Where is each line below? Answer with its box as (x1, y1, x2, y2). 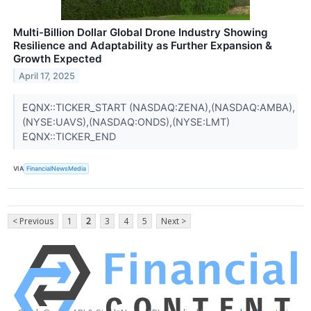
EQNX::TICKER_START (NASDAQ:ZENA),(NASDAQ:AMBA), (22, 101, 295, 113)
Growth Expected (13, 51, 102, 65)
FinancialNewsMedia (26, 165, 87, 173)
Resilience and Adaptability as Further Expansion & (13, 38, 272, 52)
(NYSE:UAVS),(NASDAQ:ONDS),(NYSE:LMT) (22, 115, 230, 128)
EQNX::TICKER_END (22, 130, 119, 142)
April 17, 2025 (19, 70, 76, 81)
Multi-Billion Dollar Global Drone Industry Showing (13, 25, 268, 39)
